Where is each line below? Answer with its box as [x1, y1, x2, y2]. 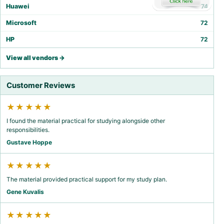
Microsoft [6, 19, 36, 26]
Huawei [6, 2, 29, 10]
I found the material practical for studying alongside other [6, 117, 165, 124]
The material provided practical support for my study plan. [6, 175, 167, 183]
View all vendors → [6, 54, 65, 61]
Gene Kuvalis [6, 188, 44, 195]
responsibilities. [6, 126, 49, 133]
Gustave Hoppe [6, 138, 52, 146]
